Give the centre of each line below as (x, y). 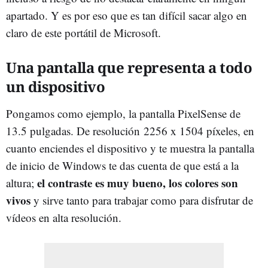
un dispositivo (55, 86)
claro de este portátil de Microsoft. (83, 32)
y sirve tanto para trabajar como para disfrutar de (142, 200)
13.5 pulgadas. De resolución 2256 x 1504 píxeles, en (130, 130)
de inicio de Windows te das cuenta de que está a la (122, 165)
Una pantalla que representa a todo (129, 67)
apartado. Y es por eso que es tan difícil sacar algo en (127, 15)
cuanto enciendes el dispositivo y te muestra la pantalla (130, 148)
